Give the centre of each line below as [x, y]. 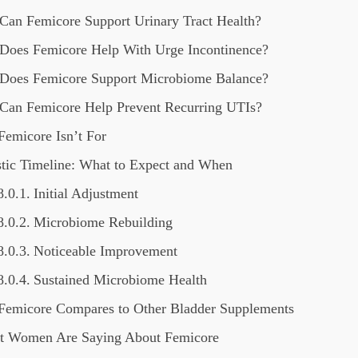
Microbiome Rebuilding [103, 222]
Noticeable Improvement [105, 251]
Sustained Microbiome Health [120, 280]
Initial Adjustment [86, 193]
